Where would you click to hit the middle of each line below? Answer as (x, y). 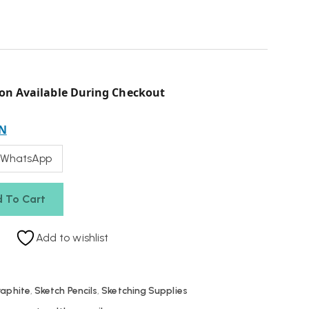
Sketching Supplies (144, 291)
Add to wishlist (72, 238)
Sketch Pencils (66, 291)
